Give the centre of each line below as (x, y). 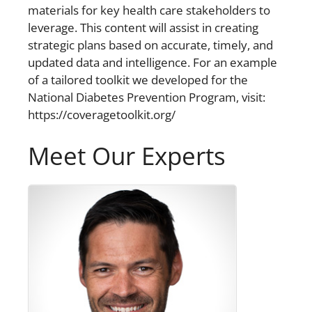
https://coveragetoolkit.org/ (102, 115)
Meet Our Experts (127, 155)
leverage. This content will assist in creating (143, 28)
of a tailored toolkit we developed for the (138, 80)
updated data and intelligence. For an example (153, 63)
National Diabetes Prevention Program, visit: (147, 97)
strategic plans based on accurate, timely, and (150, 45)
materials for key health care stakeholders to (149, 10)
